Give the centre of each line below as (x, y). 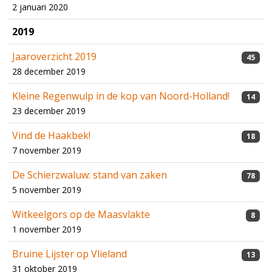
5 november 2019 (47, 190)
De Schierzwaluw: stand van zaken (90, 175)
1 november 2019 (47, 229)
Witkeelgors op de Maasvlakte (81, 215)
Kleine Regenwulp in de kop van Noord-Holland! (121, 96)
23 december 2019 (49, 111)
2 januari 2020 (40, 7)
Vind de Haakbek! (51, 136)
